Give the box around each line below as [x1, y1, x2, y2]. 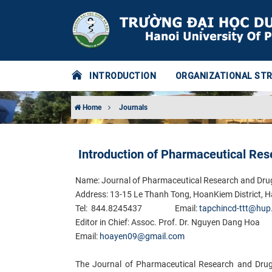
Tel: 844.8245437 [75, 203, 175, 213]
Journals [119, 103, 148, 112]
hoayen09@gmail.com [100, 231, 185, 241]
